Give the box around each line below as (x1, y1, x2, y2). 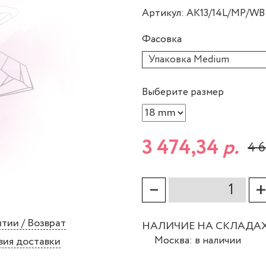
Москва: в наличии (154, 233, 241, 249)
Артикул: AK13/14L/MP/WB (142, 6, 265, 21)
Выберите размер (142, 85, 224, 100)
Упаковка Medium (148, 52, 229, 68)
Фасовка (142, 32, 182, 47)
